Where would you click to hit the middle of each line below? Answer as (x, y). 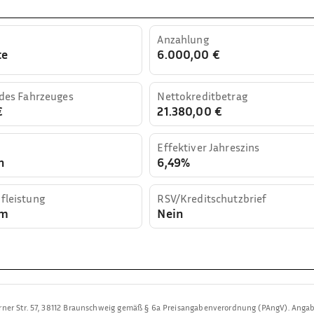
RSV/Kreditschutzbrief (212, 198)
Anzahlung (183, 39)
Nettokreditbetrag (202, 96)
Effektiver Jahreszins (209, 147)
